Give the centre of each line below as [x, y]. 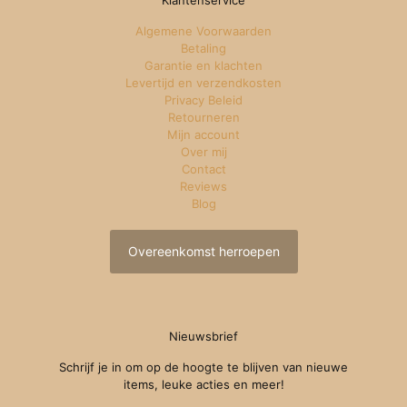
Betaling [203, 49]
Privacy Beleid [203, 100]
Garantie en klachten [203, 66]
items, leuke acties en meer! [203, 385]
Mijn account [203, 135]
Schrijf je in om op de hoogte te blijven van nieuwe [203, 367]
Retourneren [203, 118]
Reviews [203, 187]
